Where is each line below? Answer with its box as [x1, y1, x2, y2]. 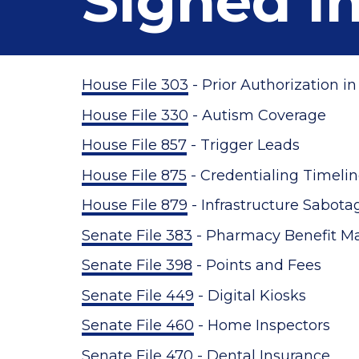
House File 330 [82, 106, 188, 124]
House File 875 [82, 166, 187, 184]
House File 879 [82, 196, 188, 214]
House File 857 [82, 136, 187, 154]
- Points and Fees [192, 256, 321, 274]
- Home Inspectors [194, 317, 334, 334]
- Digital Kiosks [194, 286, 310, 305]
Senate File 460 [82, 317, 194, 334]
